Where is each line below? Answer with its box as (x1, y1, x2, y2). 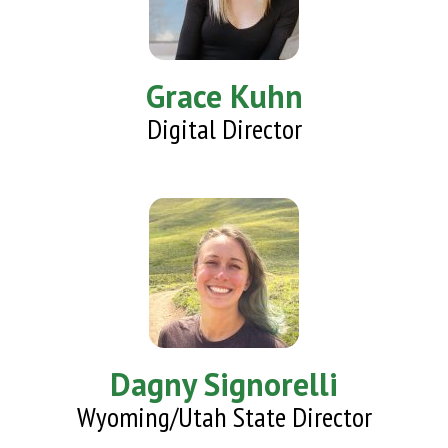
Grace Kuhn (145, 75, 303, 118)
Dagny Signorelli (110, 363, 338, 406)
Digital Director (146, 110, 302, 148)
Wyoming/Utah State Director (76, 398, 372, 436)
